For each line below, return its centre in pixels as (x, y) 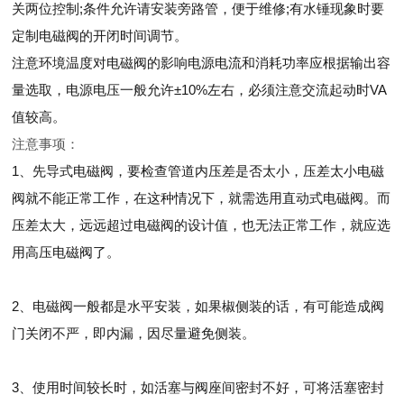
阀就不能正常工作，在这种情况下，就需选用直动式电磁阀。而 (202, 198)
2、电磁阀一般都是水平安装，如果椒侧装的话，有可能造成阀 (198, 306)
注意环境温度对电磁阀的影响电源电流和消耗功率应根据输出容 (202, 63)
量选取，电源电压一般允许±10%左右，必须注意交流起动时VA (200, 90)
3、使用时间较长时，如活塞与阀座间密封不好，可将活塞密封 (198, 387)
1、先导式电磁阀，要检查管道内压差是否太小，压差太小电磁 (198, 171)
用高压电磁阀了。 (66, 252)
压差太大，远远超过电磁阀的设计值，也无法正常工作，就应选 (202, 225)
